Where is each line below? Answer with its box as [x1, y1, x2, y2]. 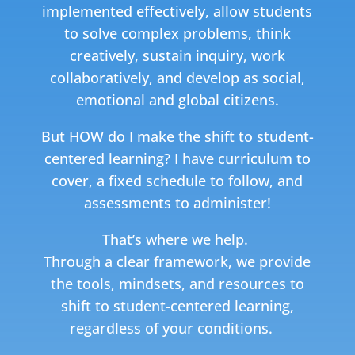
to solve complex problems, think [63, 23, 291, 43]
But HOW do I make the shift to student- [40, 126, 314, 146]
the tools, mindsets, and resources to [50, 273, 304, 293]
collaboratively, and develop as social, [49, 67, 305, 87]
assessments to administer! [83, 193, 271, 212]
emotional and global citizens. [75, 90, 279, 109]
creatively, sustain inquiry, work [69, 45, 285, 65]
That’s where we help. [102, 229, 253, 249]
